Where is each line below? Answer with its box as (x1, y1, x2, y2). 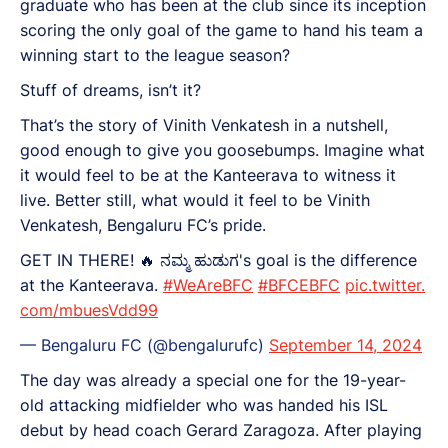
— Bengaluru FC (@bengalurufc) (20, 334, 269, 355)
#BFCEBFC (258, 274, 340, 295)
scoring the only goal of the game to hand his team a (20, 19, 423, 40)
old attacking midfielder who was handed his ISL (20, 394, 388, 415)
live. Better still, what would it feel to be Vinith (20, 189, 370, 210)
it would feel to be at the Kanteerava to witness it (20, 164, 396, 185)
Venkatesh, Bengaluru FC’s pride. (20, 214, 266, 235)
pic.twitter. (345, 274, 425, 295)
